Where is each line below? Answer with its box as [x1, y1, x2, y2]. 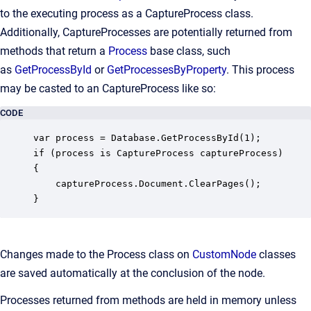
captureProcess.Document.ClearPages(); [33, 178, 261, 189]
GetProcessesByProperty [107, 63, 226, 76]
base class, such [147, 44, 230, 58]
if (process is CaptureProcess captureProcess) [33, 148, 289, 158]
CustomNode [192, 248, 259, 261]
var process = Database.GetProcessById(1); [33, 133, 261, 143]
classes [259, 248, 296, 261]
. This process [226, 63, 294, 76]
